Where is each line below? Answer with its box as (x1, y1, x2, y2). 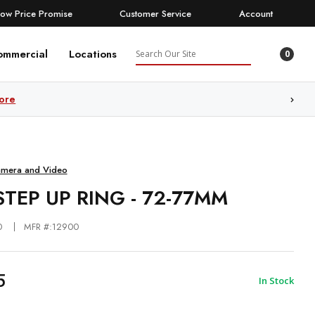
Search (135, 42, 172, 58)
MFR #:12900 (23, 220, 79, 234)
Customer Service (120, 6, 192, 20)
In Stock (259, 274, 294, 287)
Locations (69, 46, 117, 62)
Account (238, 6, 273, 20)
